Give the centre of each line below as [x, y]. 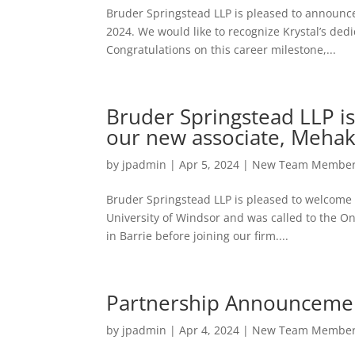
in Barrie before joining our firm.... [198, 236]
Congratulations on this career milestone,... [221, 50]
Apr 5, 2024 [210, 164]
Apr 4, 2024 [210, 330]
